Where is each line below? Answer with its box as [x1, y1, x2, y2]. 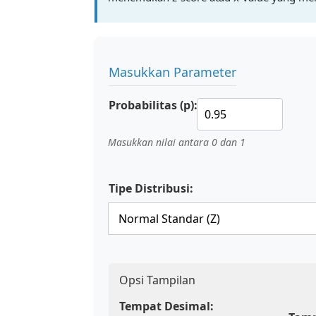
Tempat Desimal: [119, 298, 214, 314]
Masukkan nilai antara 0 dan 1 [108, 135, 245, 149]
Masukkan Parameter [109, 63, 236, 80]
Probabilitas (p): [109, 97, 197, 113]
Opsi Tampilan [119, 272, 195, 288]
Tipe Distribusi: [109, 181, 193, 196]
